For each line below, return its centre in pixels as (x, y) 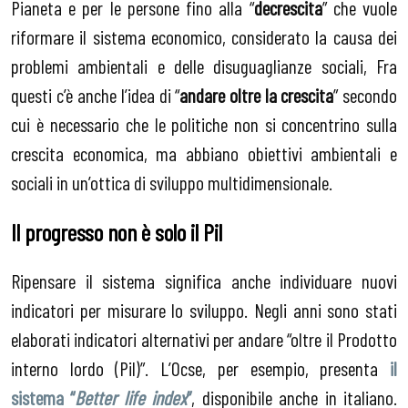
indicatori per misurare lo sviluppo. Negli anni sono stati (204, 310)
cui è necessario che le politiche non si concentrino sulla (204, 124)
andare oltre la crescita (257, 95)
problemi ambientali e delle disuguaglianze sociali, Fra (204, 66)
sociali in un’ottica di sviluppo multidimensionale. (172, 183)
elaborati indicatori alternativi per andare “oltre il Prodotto (204, 339)
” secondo (366, 95)
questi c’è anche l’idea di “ (96, 95)
